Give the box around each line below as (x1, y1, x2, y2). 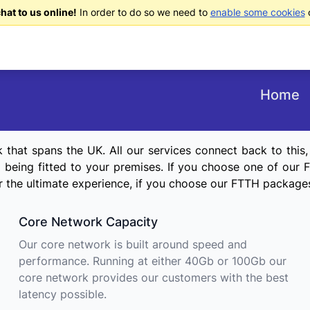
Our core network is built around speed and (18, 237, 247, 251)
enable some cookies (210, 6, 305, 18)
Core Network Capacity (18, 215, 158, 229)
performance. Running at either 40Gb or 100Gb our (18, 254, 286, 268)
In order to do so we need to (76, 6, 210, 18)
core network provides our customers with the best (18, 271, 289, 284)
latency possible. (18, 287, 107, 301)
